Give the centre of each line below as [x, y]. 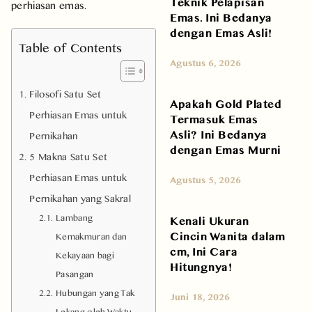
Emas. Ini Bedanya [221, 17]
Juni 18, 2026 [200, 296]
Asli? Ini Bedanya [219, 134]
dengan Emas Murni [226, 149]
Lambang [75, 217]
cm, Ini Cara [204, 251]
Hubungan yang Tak [95, 292]
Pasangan [75, 274]
